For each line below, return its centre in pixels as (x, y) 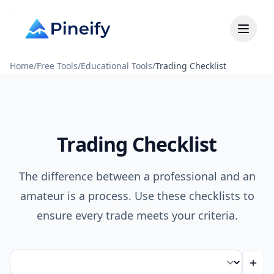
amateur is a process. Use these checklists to (137, 196)
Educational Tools (117, 66)
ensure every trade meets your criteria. (137, 215)
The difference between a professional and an (137, 176)
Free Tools (57, 66)
